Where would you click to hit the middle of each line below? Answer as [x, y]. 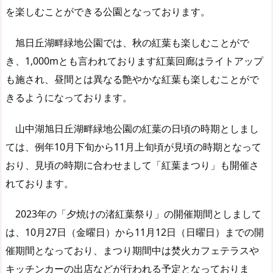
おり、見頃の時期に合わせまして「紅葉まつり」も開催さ [132, 165]
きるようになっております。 [69, 97]
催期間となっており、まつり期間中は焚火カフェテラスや [132, 251]
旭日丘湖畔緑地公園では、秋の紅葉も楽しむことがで [127, 42]
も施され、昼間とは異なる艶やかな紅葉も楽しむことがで [132, 79]
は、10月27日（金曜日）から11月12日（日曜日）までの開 [135, 232]
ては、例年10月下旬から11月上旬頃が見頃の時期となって [133, 147]
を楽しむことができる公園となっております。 [108, 11]
